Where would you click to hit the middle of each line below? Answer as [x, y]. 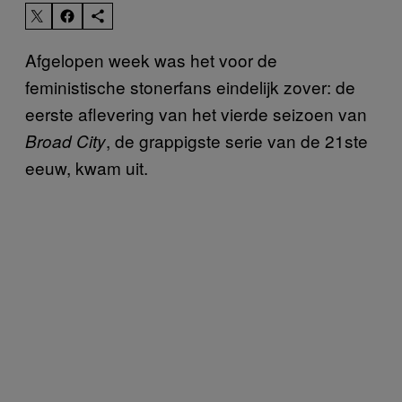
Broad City [66, 140]
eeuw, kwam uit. [87, 167]
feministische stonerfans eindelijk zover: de [190, 86]
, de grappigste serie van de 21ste [237, 140]
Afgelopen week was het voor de [151, 59]
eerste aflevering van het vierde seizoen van [196, 113]
